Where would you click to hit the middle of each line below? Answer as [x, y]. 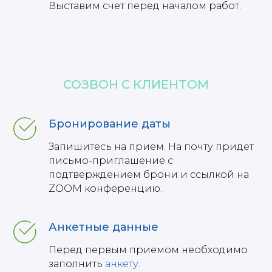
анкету [122, 263]
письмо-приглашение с [111, 160]
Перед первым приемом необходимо [148, 250]
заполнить [77, 263]
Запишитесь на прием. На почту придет [151, 146]
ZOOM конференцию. [105, 188]
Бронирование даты [110, 124]
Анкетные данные [104, 227]
